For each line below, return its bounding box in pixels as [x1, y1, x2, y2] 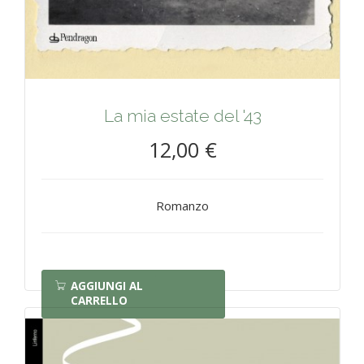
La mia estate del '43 [103, 106, 262, 127]
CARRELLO [71, 293, 128, 309]
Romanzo [156, 197, 209, 214]
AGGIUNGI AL [71, 279, 143, 294]
